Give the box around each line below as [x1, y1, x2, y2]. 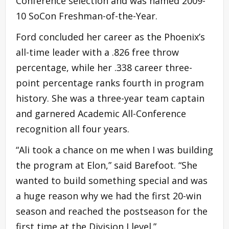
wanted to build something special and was [16, 174, 208, 187]
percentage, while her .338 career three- [16, 61, 192, 74]
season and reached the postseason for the [16, 205, 208, 218]
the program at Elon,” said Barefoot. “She [16, 159, 197, 172]
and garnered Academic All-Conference [16, 107, 186, 120]
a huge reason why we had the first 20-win [16, 190, 201, 202]
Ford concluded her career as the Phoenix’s [16, 31, 205, 43]
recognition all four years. [16, 123, 129, 135]
